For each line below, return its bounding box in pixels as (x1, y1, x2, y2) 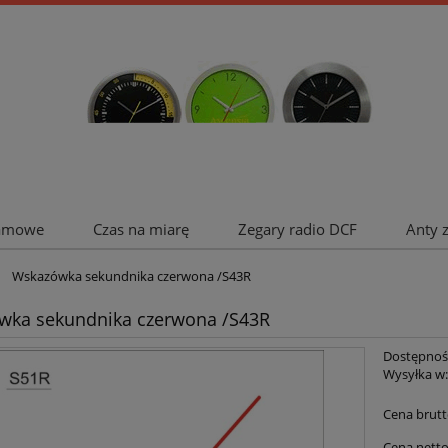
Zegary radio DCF (237, 218, 357, 239)
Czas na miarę (92, 218, 189, 239)
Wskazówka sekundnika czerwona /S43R (12, 267, 252, 285)
